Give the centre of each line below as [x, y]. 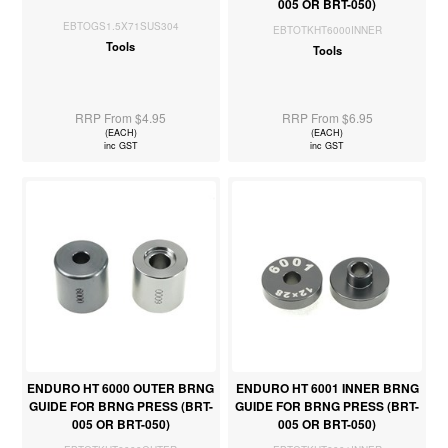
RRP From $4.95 [121, 118]
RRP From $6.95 [327, 118]
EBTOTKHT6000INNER [327, 30]
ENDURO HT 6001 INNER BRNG [327, 388]
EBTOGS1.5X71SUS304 [120, 26]
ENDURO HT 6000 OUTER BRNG [121, 388]
